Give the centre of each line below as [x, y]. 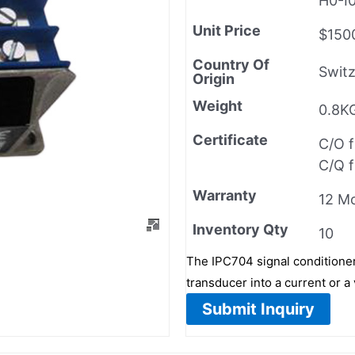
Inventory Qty [240, 229]
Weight [218, 105]
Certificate [230, 139]
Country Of [231, 64]
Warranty [225, 195]
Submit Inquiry [258, 309]
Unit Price [227, 30]
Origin [214, 78]
